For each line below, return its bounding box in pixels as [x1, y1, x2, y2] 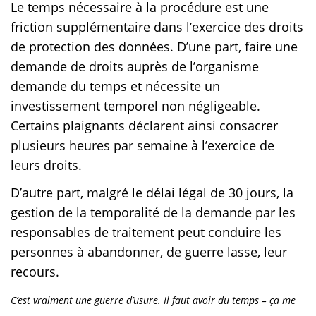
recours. [11, 263, 59, 281]
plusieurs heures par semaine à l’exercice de [11, 137, 274, 154]
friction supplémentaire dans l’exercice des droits [11, 18, 303, 36]
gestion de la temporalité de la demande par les [11, 204, 296, 221]
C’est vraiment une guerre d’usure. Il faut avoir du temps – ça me [11, 293, 296, 308]
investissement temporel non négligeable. [11, 97, 260, 115]
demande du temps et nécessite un [11, 78, 220, 95]
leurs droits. [11, 157, 82, 174]
